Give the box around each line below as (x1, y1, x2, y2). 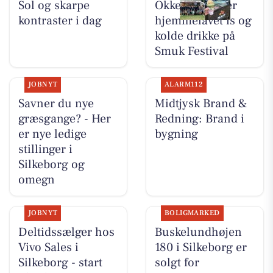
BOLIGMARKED (164, 208, 220, 218)
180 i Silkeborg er (154, 239, 247, 255)
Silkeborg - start (18, 254, 102, 271)
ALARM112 (164, 79, 204, 89)
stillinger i (18, 141, 73, 157)
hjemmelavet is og (154, 12, 252, 29)
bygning (154, 126, 198, 142)
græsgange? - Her (18, 110, 111, 127)
